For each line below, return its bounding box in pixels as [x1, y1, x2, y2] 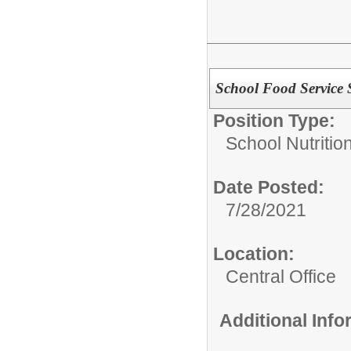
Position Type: [213, 110, 335, 131]
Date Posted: [213, 176, 324, 197]
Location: [213, 243, 295, 264]
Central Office [226, 266, 336, 287]
